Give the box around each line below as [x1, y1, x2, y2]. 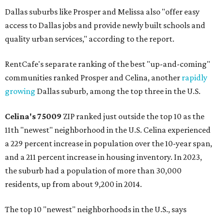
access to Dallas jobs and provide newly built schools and [5, 20, 205, 30]
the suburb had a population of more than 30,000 [5, 166, 182, 175]
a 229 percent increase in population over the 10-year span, [5, 139, 212, 148]
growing [5, 86, 35, 96]
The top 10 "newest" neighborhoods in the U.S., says [5, 204, 186, 214]
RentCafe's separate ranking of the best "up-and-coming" [5, 59, 210, 69]
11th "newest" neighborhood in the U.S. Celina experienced [5, 125, 211, 135]
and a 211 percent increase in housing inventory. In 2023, [5, 152, 202, 162]
